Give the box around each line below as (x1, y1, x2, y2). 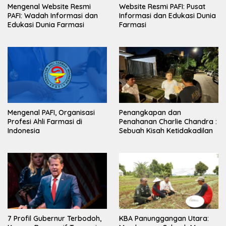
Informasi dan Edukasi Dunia (119, 11, 216, 21)
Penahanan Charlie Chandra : (119, 117, 217, 126)
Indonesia (8, 126, 40, 135)
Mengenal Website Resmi (8, 2, 91, 12)
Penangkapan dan (119, 107, 181, 117)
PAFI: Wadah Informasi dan (8, 11, 98, 21)
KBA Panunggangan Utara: (119, 213, 209, 223)
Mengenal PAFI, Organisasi (8, 107, 95, 117)
